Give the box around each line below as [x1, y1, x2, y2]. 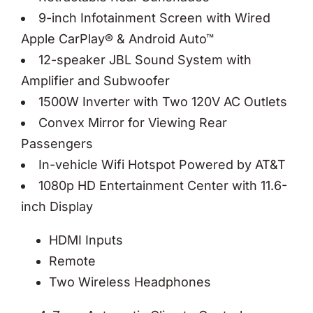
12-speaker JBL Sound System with [38, 52, 252, 67]
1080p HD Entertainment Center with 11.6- [38, 177, 287, 193]
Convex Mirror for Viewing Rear [38, 115, 227, 130]
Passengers [21, 136, 93, 151]
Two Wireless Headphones [49, 274, 211, 289]
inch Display [21, 198, 93, 214]
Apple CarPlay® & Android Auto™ [21, 31, 214, 46]
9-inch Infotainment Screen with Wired [38, 10, 270, 25]
